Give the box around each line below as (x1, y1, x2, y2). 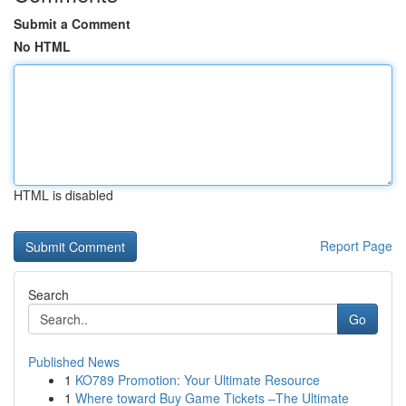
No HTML (14, 37, 71, 55)
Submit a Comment (14, 14, 130, 33)
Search (28, 285, 69, 304)
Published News (28, 353, 120, 371)
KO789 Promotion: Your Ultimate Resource (75, 371, 320, 389)
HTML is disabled (14, 186, 113, 204)
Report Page (320, 237, 392, 255)
